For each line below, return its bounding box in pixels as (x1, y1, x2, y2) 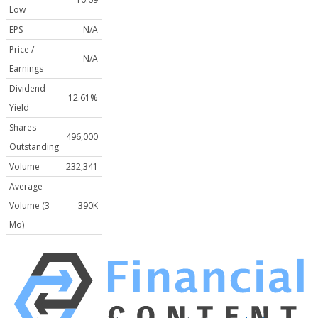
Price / (9, 43, 34, 56)
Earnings (9, 62, 43, 75)
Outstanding (9, 141, 59, 153)
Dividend (9, 82, 45, 95)
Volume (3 (9, 199, 50, 212)
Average (9, 180, 43, 193)
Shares (9, 121, 36, 134)
